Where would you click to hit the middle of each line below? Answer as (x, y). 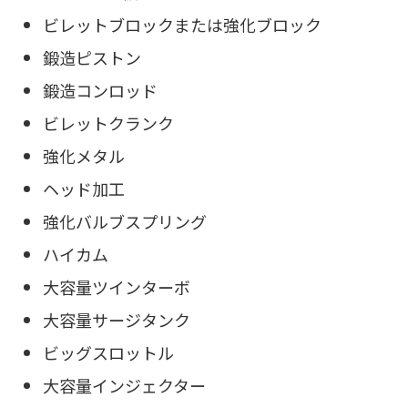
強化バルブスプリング (125, 221)
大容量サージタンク (117, 319)
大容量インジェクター (124, 385)
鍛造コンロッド (100, 90)
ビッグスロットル (108, 352)
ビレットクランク (108, 122)
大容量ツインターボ (117, 286)
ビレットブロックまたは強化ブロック (182, 24)
